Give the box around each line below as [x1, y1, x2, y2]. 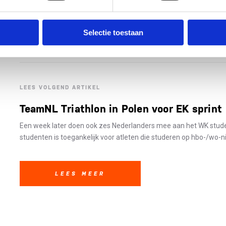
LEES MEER [54, 170, 105, 177]
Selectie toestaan [83, 28, 143, 37]
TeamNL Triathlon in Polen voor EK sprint [19, 103, 222, 115]
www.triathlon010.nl [79, 8, 148, 17]
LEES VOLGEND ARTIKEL [19, 84, 100, 91]
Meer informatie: [19, 8, 80, 17]
